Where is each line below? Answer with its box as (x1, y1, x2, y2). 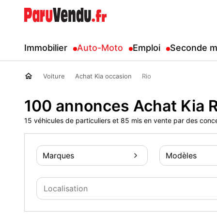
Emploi (133, 43, 160, 53)
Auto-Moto (77, 43, 123, 53)
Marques (43, 151, 74, 160)
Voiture (43, 72, 65, 80)
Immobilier (24, 43, 67, 53)
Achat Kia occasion (75, 72, 132, 80)
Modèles (165, 151, 197, 160)
